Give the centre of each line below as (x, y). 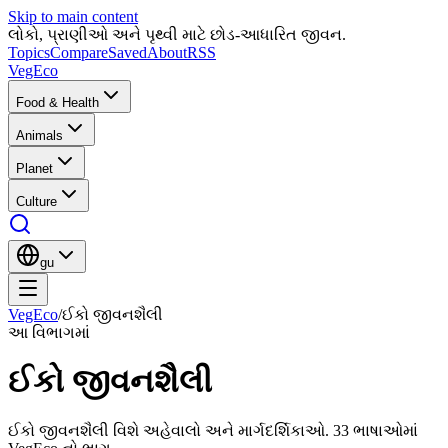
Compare (79, 52)
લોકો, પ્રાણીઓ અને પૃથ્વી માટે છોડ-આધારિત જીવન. (177, 34)
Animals (39, 135)
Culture (36, 201)
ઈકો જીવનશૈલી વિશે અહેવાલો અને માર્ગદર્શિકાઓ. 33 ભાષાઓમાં (213, 430)
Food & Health (57, 102)
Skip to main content (73, 16)
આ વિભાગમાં (49, 332)
